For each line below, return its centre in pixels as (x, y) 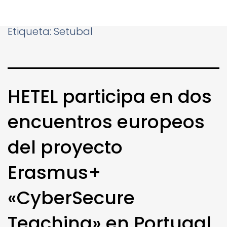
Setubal (73, 31)
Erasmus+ (54, 172)
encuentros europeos (106, 122)
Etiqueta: (31, 31)
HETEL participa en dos (110, 96)
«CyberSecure (71, 198)
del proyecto (65, 147)
